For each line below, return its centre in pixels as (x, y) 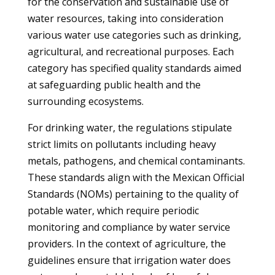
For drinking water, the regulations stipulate (130, 128)
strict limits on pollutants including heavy (122, 144)
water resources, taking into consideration (125, 18)
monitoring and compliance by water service (129, 227)
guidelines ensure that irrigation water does (129, 260)
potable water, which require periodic (113, 211)
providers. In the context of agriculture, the (126, 244)
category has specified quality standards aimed (134, 68)
